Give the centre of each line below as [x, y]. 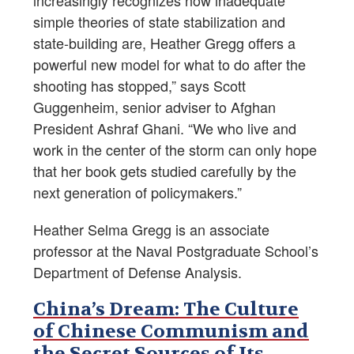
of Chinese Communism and [171, 332]
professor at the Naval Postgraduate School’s [176, 251]
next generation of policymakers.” [137, 192]
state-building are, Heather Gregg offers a [164, 43]
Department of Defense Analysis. [137, 272]
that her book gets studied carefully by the [165, 171]
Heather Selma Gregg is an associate [151, 230]
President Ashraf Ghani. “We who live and [165, 128]
